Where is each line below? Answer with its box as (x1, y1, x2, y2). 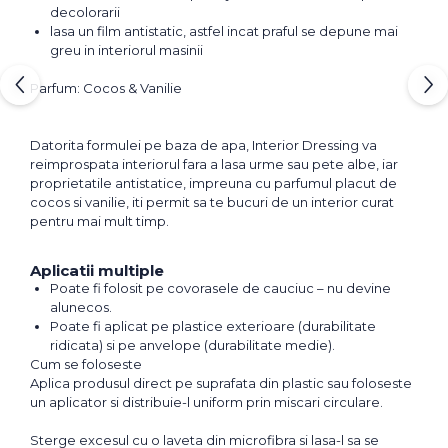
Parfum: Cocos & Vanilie (30, 80, 182, 97)
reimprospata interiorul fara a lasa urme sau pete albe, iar (30, 156, 398, 173)
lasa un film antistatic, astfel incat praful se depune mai (50, 23, 398, 40)
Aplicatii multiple (30, 261, 164, 281)
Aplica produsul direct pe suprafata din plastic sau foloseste (30, 375, 412, 392)
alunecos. (50, 299, 112, 316)
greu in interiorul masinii (50, 42, 203, 59)
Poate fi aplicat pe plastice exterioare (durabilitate (50, 318, 376, 335)
